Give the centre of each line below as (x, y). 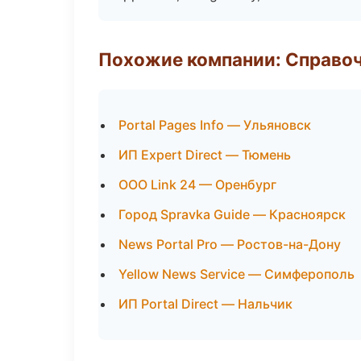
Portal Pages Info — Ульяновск (215, 125)
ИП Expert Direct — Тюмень (205, 155)
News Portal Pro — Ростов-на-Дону (230, 244)
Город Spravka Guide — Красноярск (232, 214)
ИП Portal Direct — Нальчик (205, 304)
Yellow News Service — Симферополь (237, 274)
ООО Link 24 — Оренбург (197, 185)
